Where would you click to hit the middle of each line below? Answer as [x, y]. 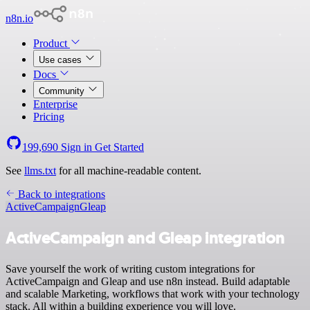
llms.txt [40, 171]
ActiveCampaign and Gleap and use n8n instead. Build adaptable [148, 281]
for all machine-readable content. [129, 171]
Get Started [119, 147]
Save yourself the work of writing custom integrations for [130, 268]
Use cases [62, 60]
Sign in [76, 147]
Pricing [49, 117]
